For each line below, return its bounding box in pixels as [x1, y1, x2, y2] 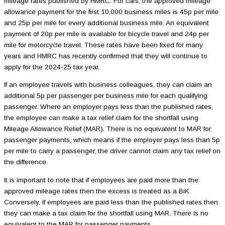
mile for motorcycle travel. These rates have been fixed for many [4, 41, 203, 49]
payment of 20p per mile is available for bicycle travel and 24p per [4, 30, 209, 38]
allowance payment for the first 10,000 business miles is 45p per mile [4, 8, 218, 16]
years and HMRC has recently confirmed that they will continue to [4, 52, 207, 60]
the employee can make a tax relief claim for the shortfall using [4, 114, 198, 122]
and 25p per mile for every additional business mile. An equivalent [4, 19, 209, 27]
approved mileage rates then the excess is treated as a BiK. [4, 187, 191, 195]
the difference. [4, 158, 48, 166]
